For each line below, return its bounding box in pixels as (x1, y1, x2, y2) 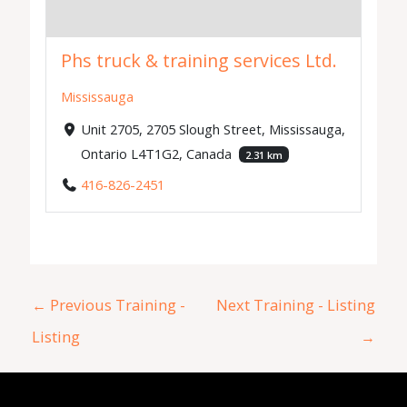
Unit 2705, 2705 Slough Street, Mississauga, (80, 119, 345, 138)
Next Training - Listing (215, 293, 375, 315)
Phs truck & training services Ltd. (61, 48, 338, 74)
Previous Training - (46, 293, 186, 315)
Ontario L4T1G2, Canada (80, 144, 235, 163)
